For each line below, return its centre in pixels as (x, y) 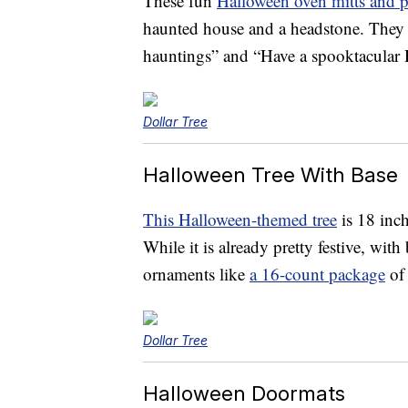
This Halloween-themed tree (240, 219)
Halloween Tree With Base (270, 175)
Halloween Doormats (244, 393)
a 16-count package (317, 274)
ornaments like (196, 274)
